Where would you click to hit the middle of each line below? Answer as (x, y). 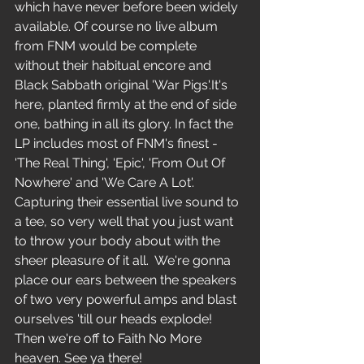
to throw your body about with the (119, 241)
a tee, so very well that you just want (126, 222)
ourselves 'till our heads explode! (115, 319)
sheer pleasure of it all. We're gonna (124, 261)
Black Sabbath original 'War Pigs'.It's (123, 85)
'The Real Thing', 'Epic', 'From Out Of (121, 163)
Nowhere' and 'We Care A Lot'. (106, 183)
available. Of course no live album (118, 27)
